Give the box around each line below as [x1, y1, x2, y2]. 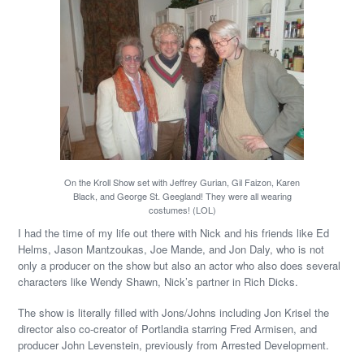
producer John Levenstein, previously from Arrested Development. [18, 337, 330, 353]
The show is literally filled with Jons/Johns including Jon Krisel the [18, 305, 330, 320]
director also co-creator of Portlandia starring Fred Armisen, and [18, 321, 318, 336]
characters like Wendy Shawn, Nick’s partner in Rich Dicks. [18, 274, 299, 289]
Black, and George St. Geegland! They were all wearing [72, 189, 292, 202]
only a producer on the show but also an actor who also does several [18, 258, 341, 273]
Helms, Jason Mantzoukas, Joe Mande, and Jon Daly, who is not [18, 241, 325, 257]
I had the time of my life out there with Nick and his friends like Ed [18, 225, 330, 240]
